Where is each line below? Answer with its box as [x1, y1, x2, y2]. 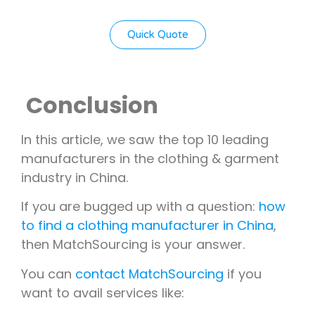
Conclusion [26, 89, 158, 122]
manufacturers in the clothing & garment [21, 150, 279, 168]
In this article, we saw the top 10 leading [21, 131, 269, 149]
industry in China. [21, 169, 135, 187]
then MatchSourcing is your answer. [21, 236, 245, 254]
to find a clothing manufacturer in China [21, 217, 274, 235]
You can [21, 264, 75, 283]
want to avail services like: [21, 283, 188, 302]
